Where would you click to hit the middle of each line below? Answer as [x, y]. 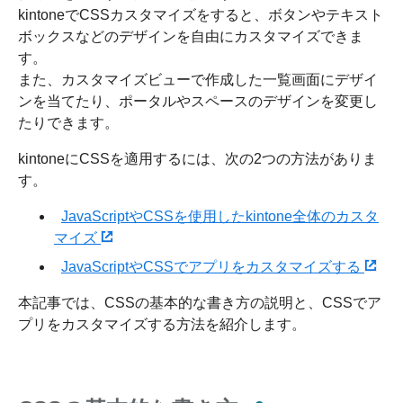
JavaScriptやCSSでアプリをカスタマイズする [213, 266]
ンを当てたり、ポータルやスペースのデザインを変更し [198, 101]
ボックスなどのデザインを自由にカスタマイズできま [191, 36]
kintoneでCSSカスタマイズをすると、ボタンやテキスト [201, 14]
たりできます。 [68, 122]
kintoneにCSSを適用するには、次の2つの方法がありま [197, 158]
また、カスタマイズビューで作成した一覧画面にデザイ [198, 79]
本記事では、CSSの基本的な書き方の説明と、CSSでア [200, 302]
